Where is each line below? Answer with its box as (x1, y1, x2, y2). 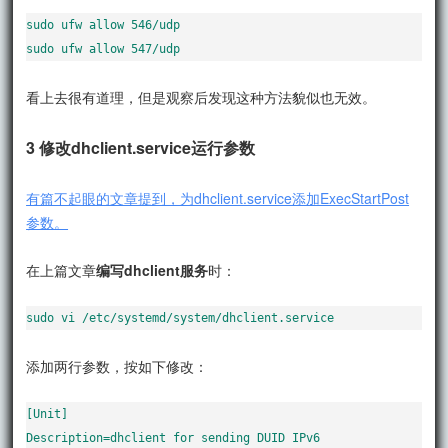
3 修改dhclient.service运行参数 (26, 135, 256, 159)
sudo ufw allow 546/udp (26, 17, 181, 32)
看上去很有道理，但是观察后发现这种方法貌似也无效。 (26, 86, 377, 107)
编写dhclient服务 (96, 259, 209, 280)
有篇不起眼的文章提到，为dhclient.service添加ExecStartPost (26, 187, 410, 208)
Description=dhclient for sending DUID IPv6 (26, 430, 321, 445)
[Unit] (26, 406, 69, 421)
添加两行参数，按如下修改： (26, 355, 209, 376)
